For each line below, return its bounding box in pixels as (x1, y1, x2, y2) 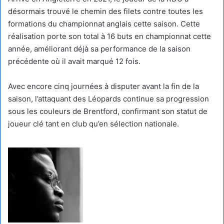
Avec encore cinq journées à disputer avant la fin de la (8, 81, 199, 91)
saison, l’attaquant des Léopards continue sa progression (8, 93, 209, 103)
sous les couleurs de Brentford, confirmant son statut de (8, 106, 207, 116)
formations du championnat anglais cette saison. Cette (8, 18, 200, 28)
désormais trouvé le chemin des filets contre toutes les (8, 6, 203, 16)
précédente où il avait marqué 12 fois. (8, 56, 140, 66)
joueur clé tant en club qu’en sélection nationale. (8, 118, 179, 128)
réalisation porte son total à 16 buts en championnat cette (8, 31, 211, 41)
